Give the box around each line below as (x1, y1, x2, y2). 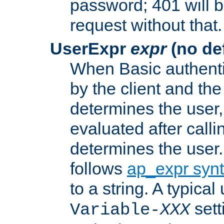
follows (70, 159, 127, 178)
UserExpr (50, 39, 130, 58)
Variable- (70, 200, 160, 220)
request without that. (70, 15, 222, 35)
